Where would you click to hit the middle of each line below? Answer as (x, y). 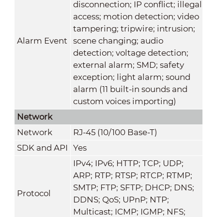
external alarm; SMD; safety (128, 65)
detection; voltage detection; (131, 53)
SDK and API (42, 147)
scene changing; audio (118, 40)
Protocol (34, 193)
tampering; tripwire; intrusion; (134, 28)
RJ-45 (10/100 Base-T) (115, 132)
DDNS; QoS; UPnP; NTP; (121, 199)
